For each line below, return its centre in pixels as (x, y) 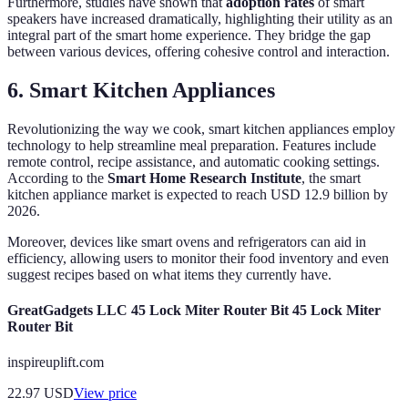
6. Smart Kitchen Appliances (141, 90)
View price (105, 393)
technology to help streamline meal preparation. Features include (192, 145)
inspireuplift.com (56, 362)
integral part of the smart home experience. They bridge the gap (189, 36)
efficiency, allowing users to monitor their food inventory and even (198, 258)
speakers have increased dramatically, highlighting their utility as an (200, 19)
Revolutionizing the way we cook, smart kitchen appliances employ (201, 128)
